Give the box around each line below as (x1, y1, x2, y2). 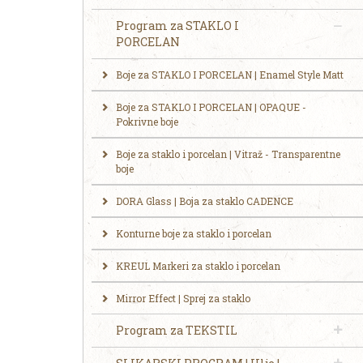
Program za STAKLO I (116, 18, 239, 33)
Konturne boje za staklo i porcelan (116, 227, 271, 240)
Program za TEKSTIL (116, 322, 237, 338)
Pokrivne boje (116, 115, 178, 128)
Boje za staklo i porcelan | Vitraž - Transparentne (116, 147, 340, 160)
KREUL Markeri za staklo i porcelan (116, 259, 280, 272)
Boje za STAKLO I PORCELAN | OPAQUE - (116, 100, 306, 113)
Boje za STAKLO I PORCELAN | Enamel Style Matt (116, 68, 344, 81)
